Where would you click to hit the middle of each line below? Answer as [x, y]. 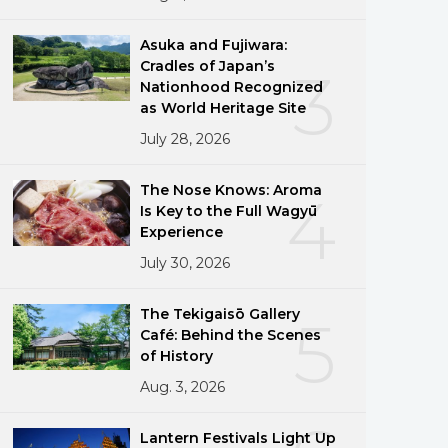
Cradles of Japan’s [208, 65]
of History [177, 355]
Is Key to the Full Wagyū [229, 210]
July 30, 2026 [185, 262]
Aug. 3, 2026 [183, 386]
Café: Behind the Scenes [231, 334]
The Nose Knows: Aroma [231, 189]
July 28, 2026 [185, 138]
